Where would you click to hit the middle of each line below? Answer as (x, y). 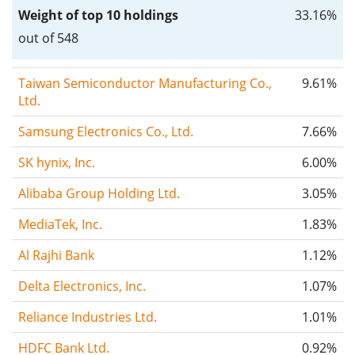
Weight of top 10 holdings (98, 15)
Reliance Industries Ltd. (88, 317)
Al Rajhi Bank (56, 255)
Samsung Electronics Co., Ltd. (106, 131)
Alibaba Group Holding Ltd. (99, 193)
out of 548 (48, 38)
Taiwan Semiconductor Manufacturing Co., (145, 83)
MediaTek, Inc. (60, 224)
